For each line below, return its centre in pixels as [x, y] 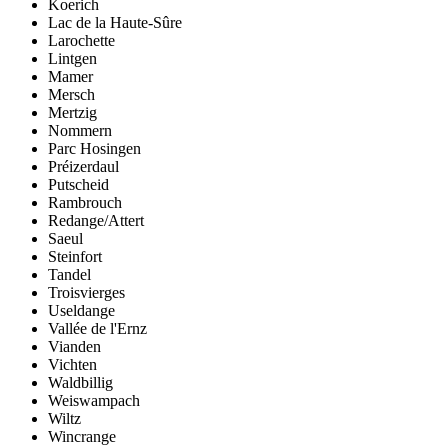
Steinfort [75, 256]
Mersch [71, 94]
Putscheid [78, 184]
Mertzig [72, 112]
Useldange [81, 310]
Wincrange [82, 436]
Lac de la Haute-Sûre [115, 22]
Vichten [72, 364]
